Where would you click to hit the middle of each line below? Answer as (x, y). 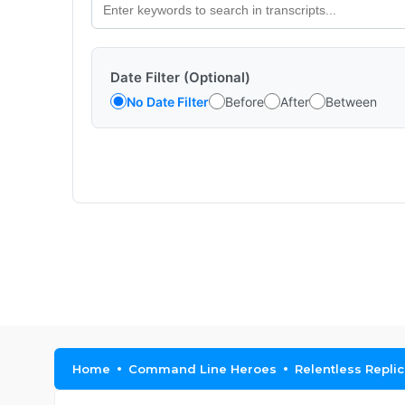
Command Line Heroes (202, 369)
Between (351, 101)
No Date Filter (168, 101)
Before (245, 101)
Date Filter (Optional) (180, 77)
